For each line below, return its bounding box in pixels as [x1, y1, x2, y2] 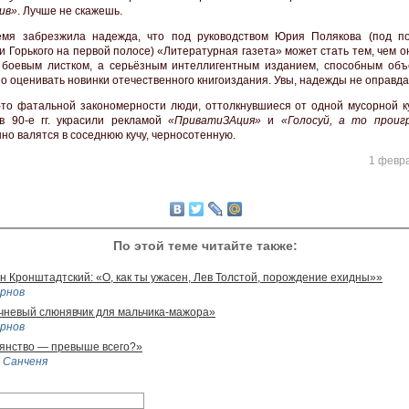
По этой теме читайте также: [113, 237, 298, 253]
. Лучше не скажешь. [17, 5, 122, 18]
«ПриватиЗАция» [168, 114, 261, 128]
